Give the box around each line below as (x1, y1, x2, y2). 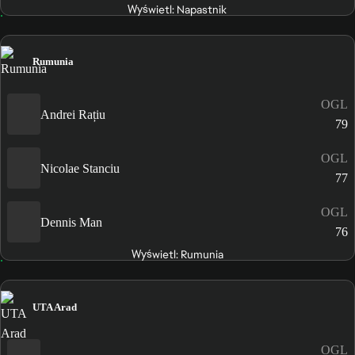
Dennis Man (40, 215, 102, 229)
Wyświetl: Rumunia (131, 247, 223, 262)
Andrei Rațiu (40, 107, 105, 121)
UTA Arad (32, 300, 77, 313)
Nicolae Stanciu (40, 161, 120, 175)
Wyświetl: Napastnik (128, 2, 227, 17)
